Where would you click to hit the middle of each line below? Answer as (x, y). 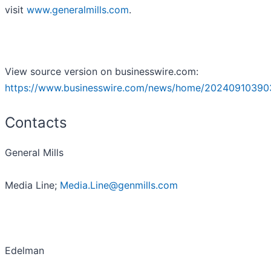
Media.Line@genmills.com (119, 185)
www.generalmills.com (78, 9)
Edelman (24, 250)
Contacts (36, 122)
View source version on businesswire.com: (102, 71)
